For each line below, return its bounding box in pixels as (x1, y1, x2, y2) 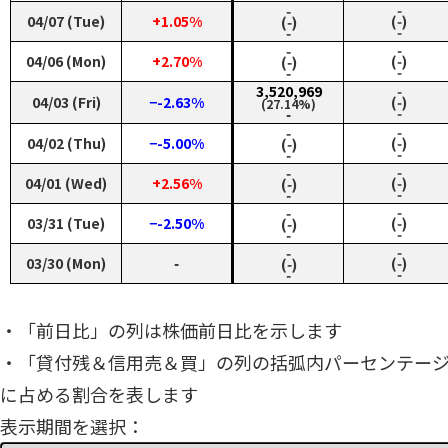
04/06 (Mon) (26, 51, 106, 72)
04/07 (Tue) (27, 11, 105, 32)
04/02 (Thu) (26, 133, 106, 154)
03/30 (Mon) (26, 253, 106, 274)
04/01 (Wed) (25, 173, 107, 194)
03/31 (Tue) (27, 213, 105, 234)
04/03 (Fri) (31, 92, 101, 113)
